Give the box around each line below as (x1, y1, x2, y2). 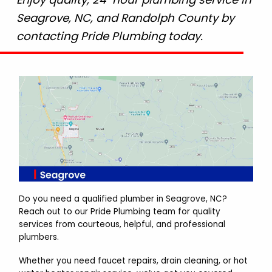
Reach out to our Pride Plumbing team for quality (18, 205, 220, 217)
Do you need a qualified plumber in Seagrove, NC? (18, 192, 227, 205)
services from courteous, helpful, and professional (18, 218, 225, 230)
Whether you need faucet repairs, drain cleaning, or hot (18, 254, 248, 267)
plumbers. (18, 231, 59, 243)
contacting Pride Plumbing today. (16, 28, 203, 44)
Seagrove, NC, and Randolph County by (16, 10, 234, 25)
